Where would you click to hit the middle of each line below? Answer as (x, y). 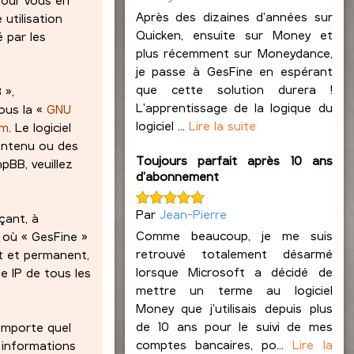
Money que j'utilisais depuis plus (234, 307)
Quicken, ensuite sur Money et (234, 35)
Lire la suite (222, 126)
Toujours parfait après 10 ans (234, 160)
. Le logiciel (40, 126)
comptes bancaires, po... (214, 344)
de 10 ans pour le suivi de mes (234, 326)
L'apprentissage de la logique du (234, 107)
